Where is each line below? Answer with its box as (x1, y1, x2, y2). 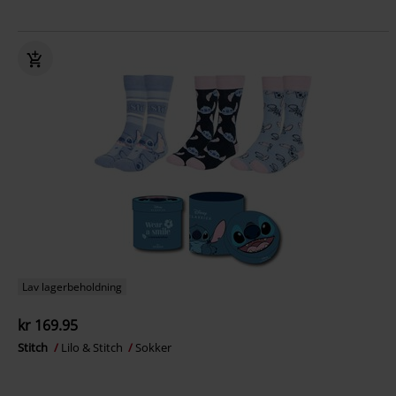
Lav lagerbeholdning (22, 279, 122, 294)
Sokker (135, 339, 171, 355)
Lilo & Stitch (61, 339, 126, 355)
